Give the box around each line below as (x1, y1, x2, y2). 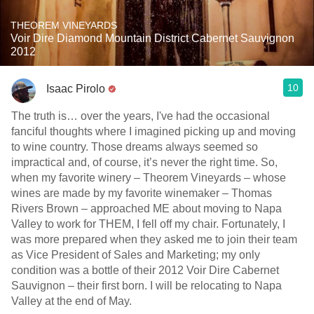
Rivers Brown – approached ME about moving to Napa (11, 203, 282, 214)
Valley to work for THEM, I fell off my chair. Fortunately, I (11, 218, 285, 230)
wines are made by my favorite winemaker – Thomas (11, 187, 272, 199)
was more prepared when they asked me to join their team (11, 233, 297, 245)
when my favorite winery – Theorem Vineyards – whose (11, 172, 286, 184)
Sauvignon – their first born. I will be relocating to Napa (11, 280, 150, 292)
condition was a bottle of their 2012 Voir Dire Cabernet (11, 264, 279, 276)
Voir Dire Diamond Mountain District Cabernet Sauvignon (11, 32, 294, 44)
